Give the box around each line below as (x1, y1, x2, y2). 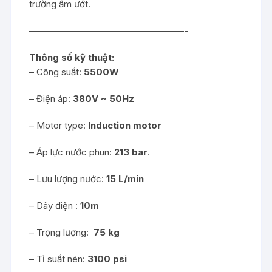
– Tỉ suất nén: (29, 253, 88, 265)
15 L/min (106, 173, 144, 185)
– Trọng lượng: (29, 226, 94, 238)
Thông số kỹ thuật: (29, 52, 115, 63)
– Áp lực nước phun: (29, 146, 115, 158)
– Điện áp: (29, 93, 73, 104)
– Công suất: (29, 66, 84, 78)
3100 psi (87, 253, 127, 265)
